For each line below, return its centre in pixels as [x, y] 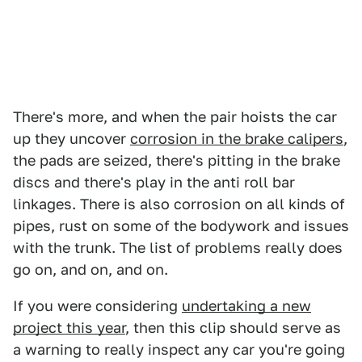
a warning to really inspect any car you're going [179, 350]
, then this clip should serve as [233, 328]
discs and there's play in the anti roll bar [154, 183]
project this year [69, 328]
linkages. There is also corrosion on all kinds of [179, 204]
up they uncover [72, 139]
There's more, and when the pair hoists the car [175, 117]
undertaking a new [246, 306]
